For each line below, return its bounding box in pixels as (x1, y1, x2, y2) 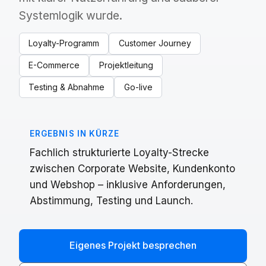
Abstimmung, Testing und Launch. (29, 195, 193, 207)
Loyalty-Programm (28, 38, 100, 49)
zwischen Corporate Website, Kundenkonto (29, 163, 235, 175)
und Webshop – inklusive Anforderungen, (29, 179, 226, 191)
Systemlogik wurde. (19, 8, 122, 23)
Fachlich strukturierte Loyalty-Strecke (29, 147, 209, 159)
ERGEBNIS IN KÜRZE (29, 129, 120, 139)
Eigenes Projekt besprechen (69, 239, 197, 252)
